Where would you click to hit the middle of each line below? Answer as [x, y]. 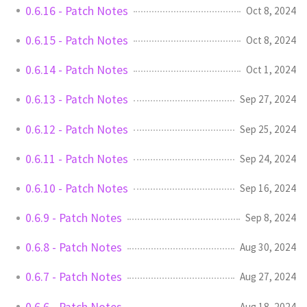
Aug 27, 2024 [268, 277]
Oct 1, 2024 [271, 70]
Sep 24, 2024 [268, 158]
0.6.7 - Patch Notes [74, 277]
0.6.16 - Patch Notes [77, 11]
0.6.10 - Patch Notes [77, 188]
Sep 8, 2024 [271, 218]
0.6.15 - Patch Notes [77, 40]
